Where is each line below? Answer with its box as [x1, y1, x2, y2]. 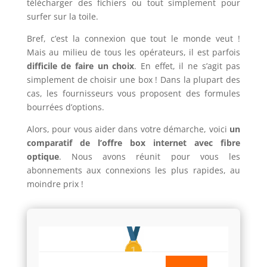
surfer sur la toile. [26, 11, 98, 22]
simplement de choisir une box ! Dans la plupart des [26, 74, 241, 85]
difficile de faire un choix [26, 60, 135, 72]
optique [26, 151, 59, 162]
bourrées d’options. [26, 101, 104, 113]
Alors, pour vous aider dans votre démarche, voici [26, 123, 230, 135]
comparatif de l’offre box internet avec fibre [26, 137, 241, 148]
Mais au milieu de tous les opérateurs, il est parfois [26, 46, 241, 58]
